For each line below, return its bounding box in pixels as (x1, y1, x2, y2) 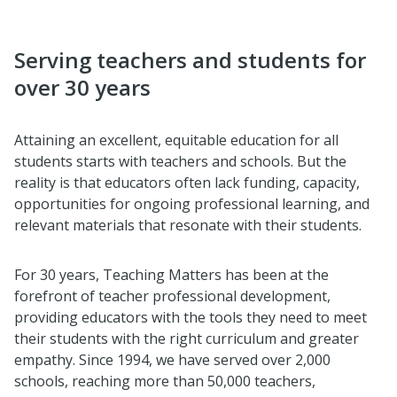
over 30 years (14, 72, 151, 102)
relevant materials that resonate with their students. (14, 214, 362, 235)
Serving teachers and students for (14, 44, 366, 74)
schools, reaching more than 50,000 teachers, (14, 370, 315, 391)
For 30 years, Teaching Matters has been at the (14, 264, 329, 284)
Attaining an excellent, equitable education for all (14, 129, 339, 150)
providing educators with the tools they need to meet (14, 307, 367, 327)
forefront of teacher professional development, (14, 285, 331, 306)
